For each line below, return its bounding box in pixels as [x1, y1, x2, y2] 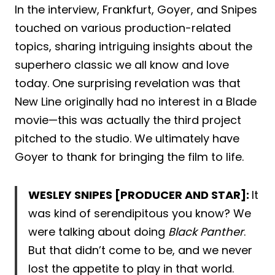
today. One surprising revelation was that [15, 75, 241, 91]
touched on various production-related [15, 20, 231, 36]
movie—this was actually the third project [15, 112, 241, 128]
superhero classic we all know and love [15, 56, 229, 72]
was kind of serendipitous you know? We [28, 205, 251, 221]
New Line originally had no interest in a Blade [15, 93, 257, 109]
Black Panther [168, 223, 244, 239]
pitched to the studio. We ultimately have [15, 130, 239, 146]
